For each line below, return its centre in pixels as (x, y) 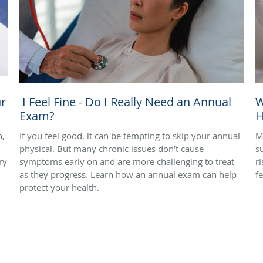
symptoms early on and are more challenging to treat (127, 161)
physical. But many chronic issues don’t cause (112, 148)
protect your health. (59, 187)
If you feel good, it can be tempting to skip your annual (130, 135)
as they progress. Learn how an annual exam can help (128, 174)
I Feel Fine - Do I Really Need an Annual (125, 102)
